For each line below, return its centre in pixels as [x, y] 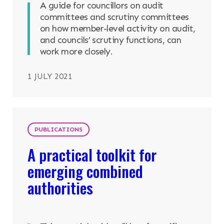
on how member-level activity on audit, [118, 29]
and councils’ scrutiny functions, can [111, 40]
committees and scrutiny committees [114, 17]
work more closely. [76, 52]
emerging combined [85, 171]
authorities [60, 188]
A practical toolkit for [92, 155]
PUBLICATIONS [58, 129]
